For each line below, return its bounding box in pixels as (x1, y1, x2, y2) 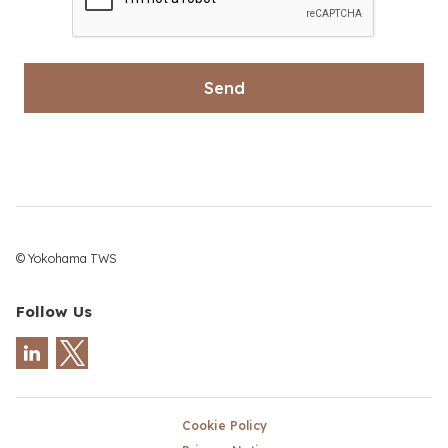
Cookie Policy (181, 418, 267, 433)
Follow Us (16, 302, 92, 321)
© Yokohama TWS (16, 251, 117, 266)
